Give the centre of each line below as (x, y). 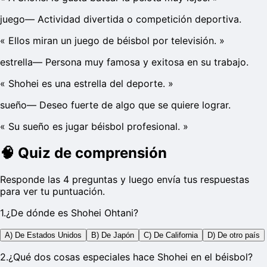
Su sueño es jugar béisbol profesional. (94, 127)
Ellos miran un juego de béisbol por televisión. (112, 41)
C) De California (171, 235)
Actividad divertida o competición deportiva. (139, 19)
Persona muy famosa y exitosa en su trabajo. (147, 62)
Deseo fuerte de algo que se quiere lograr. (135, 105)
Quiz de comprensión (92, 153)
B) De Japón (113, 235)
